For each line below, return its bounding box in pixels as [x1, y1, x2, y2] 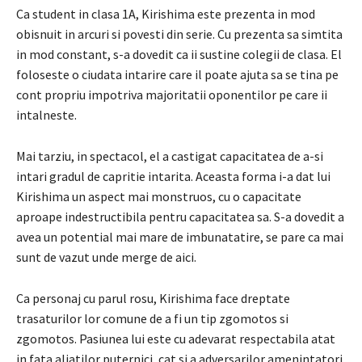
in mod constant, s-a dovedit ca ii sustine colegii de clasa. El [16, 45, 342, 62]
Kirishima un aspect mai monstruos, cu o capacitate [16, 187, 301, 204]
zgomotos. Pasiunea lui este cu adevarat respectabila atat [16, 330, 335, 347]
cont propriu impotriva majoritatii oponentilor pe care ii [16, 86, 327, 103]
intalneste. [16, 106, 77, 123]
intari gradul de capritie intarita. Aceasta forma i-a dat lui [16, 167, 330, 184]
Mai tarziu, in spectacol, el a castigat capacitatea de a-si [16, 147, 323, 164]
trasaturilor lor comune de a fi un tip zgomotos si [16, 309, 288, 326]
